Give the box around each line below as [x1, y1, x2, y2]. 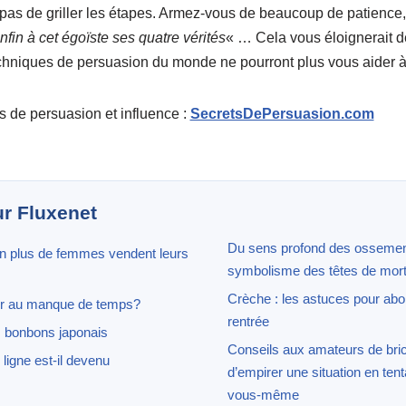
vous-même [227, 386, 299, 402]
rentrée [227, 313, 269, 329]
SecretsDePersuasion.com [189, 105, 374, 121]
